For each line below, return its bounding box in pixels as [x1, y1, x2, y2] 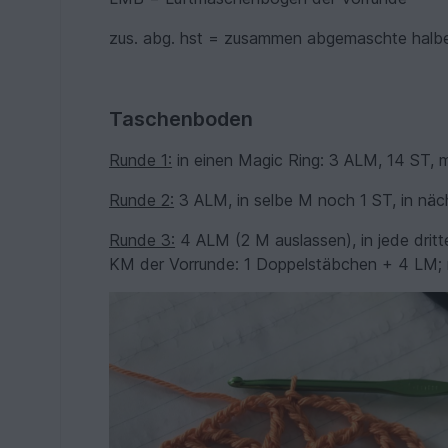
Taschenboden [109, 107, 254, 131]
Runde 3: [109, 230, 176, 250]
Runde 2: [109, 190, 175, 210]
